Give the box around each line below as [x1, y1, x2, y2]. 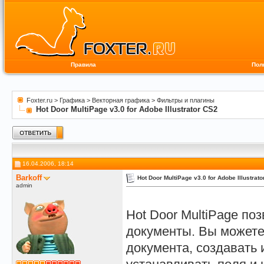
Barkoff [16, 173, 42, 182]
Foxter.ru [27, 97, 52, 104]
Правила [70, 61, 96, 68]
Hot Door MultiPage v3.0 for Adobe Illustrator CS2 [36, 105, 217, 114]
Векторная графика [92, 97, 150, 104]
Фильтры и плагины [157, 97, 214, 104]
